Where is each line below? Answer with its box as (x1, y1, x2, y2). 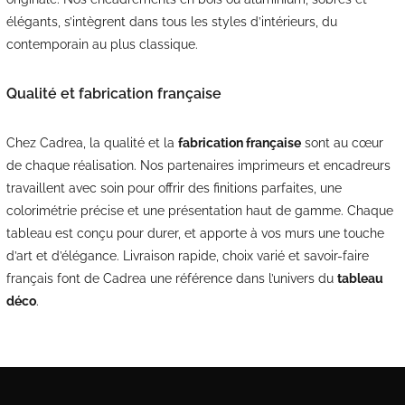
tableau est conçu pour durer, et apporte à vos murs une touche (5, 225, 384, 240)
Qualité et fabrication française (5, 84, 221, 102)
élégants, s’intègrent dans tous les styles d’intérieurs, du (5, 14, 337, 29)
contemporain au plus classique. (5, 36, 198, 52)
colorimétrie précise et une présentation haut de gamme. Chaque (5, 202, 393, 218)
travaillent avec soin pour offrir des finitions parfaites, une (5, 180, 342, 195)
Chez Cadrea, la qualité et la (5, 135, 178, 150)
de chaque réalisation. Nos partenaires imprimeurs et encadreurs (5, 157, 391, 173)
